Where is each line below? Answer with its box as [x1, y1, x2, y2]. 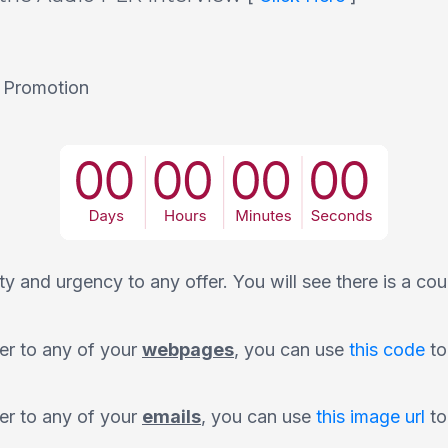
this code [349, 338, 425, 360]
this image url [316, 406, 425, 428]
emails [142, 406, 201, 428]
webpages [142, 338, 234, 360]
